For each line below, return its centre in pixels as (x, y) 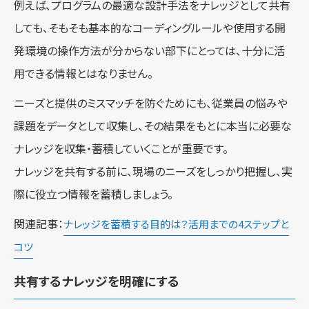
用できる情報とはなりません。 (83, 74)
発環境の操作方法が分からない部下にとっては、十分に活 (149, 51)
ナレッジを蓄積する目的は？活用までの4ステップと (176, 225)
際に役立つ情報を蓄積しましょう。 (93, 195)
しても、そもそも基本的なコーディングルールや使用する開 (150, 28)
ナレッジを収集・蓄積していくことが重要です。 (121, 149)
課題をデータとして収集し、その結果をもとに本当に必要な (153, 126)
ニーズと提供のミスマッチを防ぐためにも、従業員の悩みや (151, 103)
